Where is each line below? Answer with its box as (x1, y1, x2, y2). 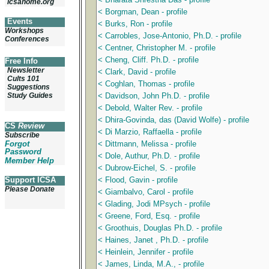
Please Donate (5, 185, 55, 193)
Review (18, 121, 44, 130)
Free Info (5, 56, 38, 65)
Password (5, 147, 41, 156)
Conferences (5, 35, 49, 43)
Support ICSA (5, 175, 56, 184)
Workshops (5, 26, 44, 35)
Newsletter (7, 66, 44, 74)
